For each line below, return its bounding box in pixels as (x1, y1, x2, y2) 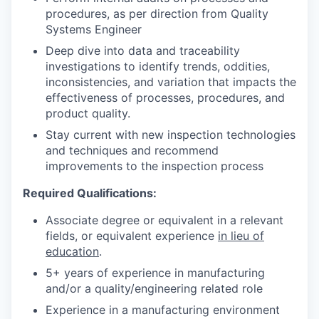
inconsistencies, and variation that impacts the (46, 75, 296, 89)
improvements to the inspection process (46, 159, 263, 173)
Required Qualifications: (23, 186, 157, 200)
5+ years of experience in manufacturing (46, 266, 265, 280)
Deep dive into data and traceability (46, 43, 240, 58)
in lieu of (218, 229, 264, 243)
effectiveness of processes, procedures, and (46, 90, 285, 105)
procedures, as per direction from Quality (46, 6, 268, 21)
